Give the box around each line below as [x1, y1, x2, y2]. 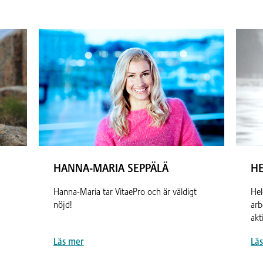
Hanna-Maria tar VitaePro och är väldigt [53, 186, 197, 198]
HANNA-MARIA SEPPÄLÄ [53, 160, 168, 176]
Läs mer [53, 235, 84, 248]
